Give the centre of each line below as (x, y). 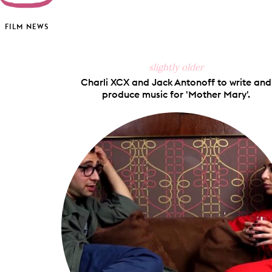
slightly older (176, 67)
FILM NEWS (27, 27)
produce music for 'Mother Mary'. (176, 94)
